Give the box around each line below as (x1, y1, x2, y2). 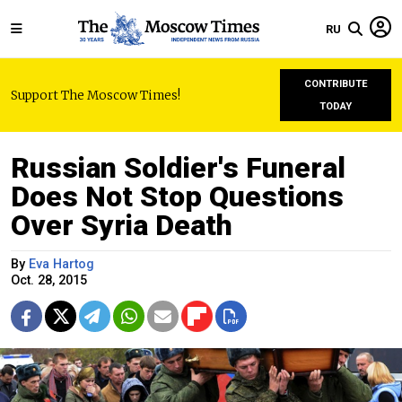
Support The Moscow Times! (11, 87, 180, 103)
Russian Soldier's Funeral (11, 151, 345, 185)
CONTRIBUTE (303, 78, 368, 90)
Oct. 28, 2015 (11, 273, 87, 288)
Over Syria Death (11, 208, 232, 242)
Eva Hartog (29, 257, 94, 272)
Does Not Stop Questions (11, 179, 344, 214)
